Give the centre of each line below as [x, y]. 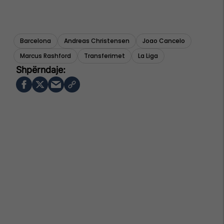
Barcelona [35, 41]
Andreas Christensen [97, 41]
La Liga [148, 56]
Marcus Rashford [45, 56]
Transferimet [104, 56]
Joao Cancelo [164, 41]
